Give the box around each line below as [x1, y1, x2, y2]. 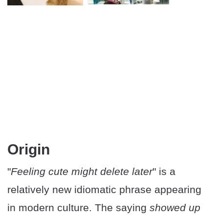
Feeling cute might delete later [11, 165, 153, 177]
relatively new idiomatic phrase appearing [7, 183, 201, 195]
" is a [153, 165, 175, 177]
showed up [150, 201, 200, 213]
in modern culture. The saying [7, 201, 150, 213]
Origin [7, 141, 50, 157]
